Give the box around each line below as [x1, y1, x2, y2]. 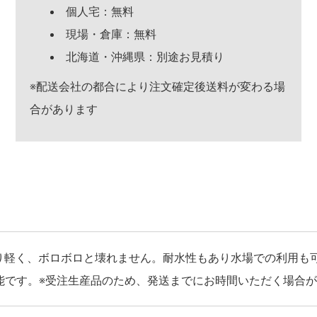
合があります [29, 102, 98, 116]
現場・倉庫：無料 [65, 27, 156, 41]
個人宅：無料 [65, 4, 134, 18]
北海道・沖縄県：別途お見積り [65, 50, 224, 64]
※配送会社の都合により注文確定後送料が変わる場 [29, 79, 285, 93]
